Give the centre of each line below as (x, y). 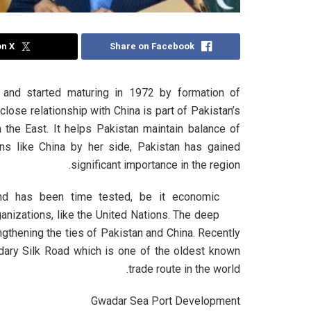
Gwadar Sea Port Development (166, 301)
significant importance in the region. (155, 165)
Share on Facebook (152, 47)
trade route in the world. (184, 269)
